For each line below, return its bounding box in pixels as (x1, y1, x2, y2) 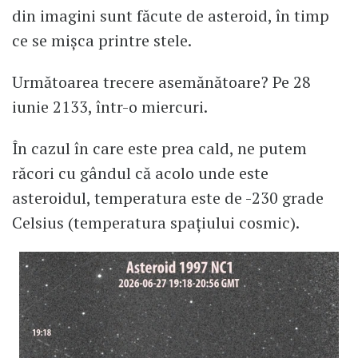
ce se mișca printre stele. (12, 30, 192, 52)
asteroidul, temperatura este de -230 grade (12, 186, 324, 209)
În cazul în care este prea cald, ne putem (12, 137, 307, 159)
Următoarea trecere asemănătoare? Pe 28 (12, 71, 311, 93)
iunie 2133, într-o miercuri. (12, 96, 208, 118)
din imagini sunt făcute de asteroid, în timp (12, 5, 329, 27)
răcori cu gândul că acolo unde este (12, 161, 268, 184)
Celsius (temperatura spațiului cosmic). (12, 211, 300, 233)
